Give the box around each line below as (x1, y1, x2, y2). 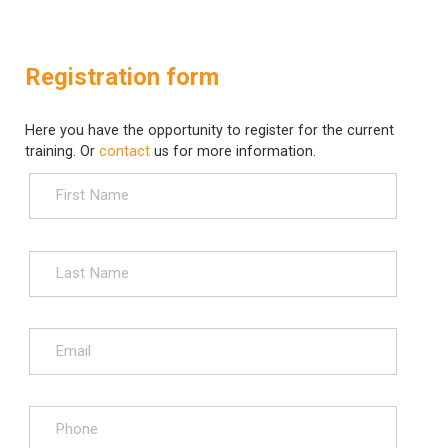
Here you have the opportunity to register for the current (25, 121, 394, 139)
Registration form (25, 62, 219, 91)
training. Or (25, 142, 99, 160)
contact (99, 142, 154, 160)
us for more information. (154, 142, 316, 160)
